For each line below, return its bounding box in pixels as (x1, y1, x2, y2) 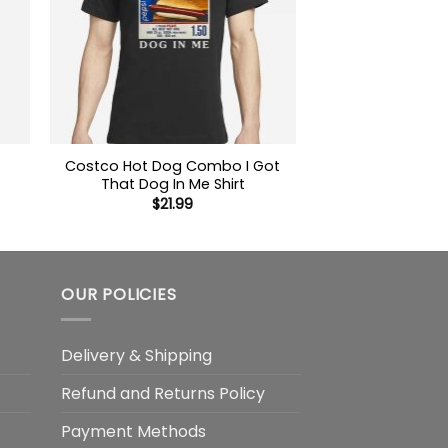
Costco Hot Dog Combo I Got (65, 156, 281, 176)
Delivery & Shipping (61, 343, 212, 367)
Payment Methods (61, 419, 206, 443)
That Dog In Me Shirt (100, 174, 245, 194)
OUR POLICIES (61, 283, 177, 307)
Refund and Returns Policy (61, 381, 265, 405)
